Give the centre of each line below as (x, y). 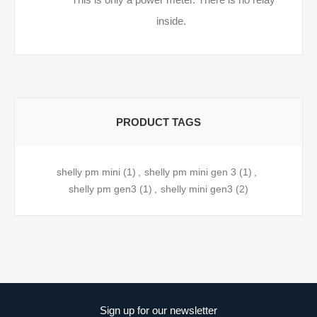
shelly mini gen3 (197, 189)
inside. (171, 21)
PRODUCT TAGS (158, 122)
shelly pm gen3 (103, 189)
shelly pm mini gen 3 (190, 172)
